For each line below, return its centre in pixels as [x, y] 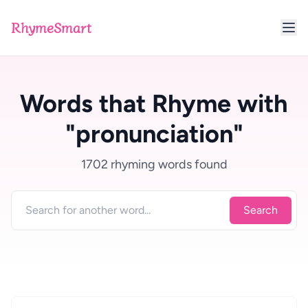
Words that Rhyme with [154, 103]
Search [261, 210]
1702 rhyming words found [154, 164]
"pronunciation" [154, 134]
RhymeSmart [51, 27]
